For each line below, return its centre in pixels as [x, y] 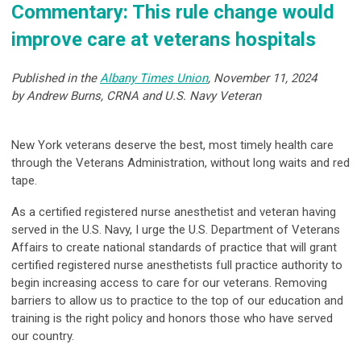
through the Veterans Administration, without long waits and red [180, 163]
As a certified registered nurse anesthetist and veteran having [174, 212]
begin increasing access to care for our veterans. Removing [169, 283]
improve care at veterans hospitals [164, 40]
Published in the [56, 79]
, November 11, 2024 [262, 79]
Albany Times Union [154, 79]
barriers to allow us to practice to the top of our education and [177, 301]
